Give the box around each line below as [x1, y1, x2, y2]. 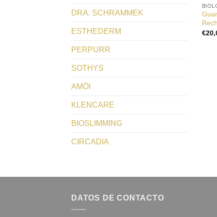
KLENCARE [71, 100, 114, 109]
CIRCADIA [71, 137, 109, 146]
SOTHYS [71, 63, 104, 72]
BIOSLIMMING [71, 119, 122, 127]
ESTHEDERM [71, 27, 121, 35]
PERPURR [71, 45, 110, 54]
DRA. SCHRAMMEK [71, 8, 143, 17]
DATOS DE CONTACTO [71, 193, 164, 202]
